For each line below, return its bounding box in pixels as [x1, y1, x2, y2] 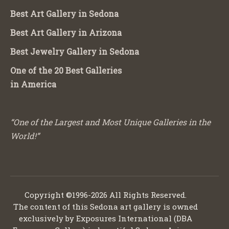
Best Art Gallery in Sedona [10, 8, 119, 19]
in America [10, 78, 56, 89]
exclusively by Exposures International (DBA [19, 213, 192, 223]
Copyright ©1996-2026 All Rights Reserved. [25, 189, 187, 200]
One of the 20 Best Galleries [10, 64, 122, 76]
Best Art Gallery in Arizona [10, 27, 122, 38]
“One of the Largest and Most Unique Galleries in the [10, 116, 211, 127]
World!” [10, 130, 39, 141]
